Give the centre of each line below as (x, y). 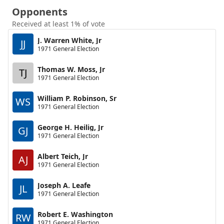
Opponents (40, 12)
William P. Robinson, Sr (77, 98)
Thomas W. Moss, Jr (71, 69)
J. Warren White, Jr (69, 40)
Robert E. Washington (75, 214)
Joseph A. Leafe (64, 185)
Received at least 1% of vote (58, 24)
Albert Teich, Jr (63, 156)
